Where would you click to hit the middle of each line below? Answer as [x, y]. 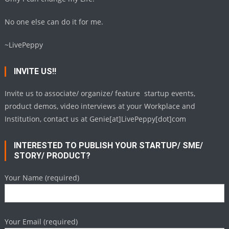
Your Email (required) [41, 221]
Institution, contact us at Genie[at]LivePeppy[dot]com [96, 119]
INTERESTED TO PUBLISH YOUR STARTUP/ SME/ [109, 145]
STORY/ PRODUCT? [52, 155]
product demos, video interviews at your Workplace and [100, 106]
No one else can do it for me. [54, 21]
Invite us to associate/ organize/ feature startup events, [100, 93]
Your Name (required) [42, 177]
